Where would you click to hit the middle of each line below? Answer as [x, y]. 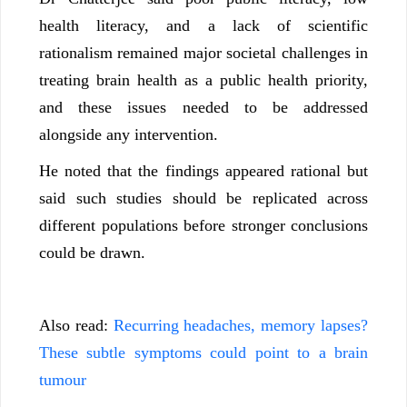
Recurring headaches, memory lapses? [241, 326]
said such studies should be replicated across [203, 199]
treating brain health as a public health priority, [203, 80]
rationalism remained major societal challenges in [203, 53]
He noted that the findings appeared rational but [203, 171]
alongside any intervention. [129, 135]
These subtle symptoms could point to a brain [203, 353]
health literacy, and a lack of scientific [203, 26]
